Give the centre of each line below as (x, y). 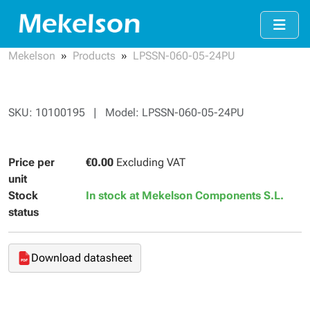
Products (94, 55)
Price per (31, 162)
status (24, 212)
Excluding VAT (149, 162)
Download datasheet (82, 257)
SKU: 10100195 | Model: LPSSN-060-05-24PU (126, 112)
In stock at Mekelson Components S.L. (185, 195)
